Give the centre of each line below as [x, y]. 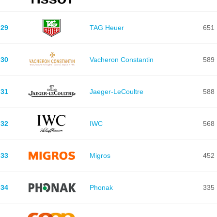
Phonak [101, 187]
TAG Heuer [107, 27]
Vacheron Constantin [121, 59]
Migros [100, 155]
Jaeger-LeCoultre [116, 91]
